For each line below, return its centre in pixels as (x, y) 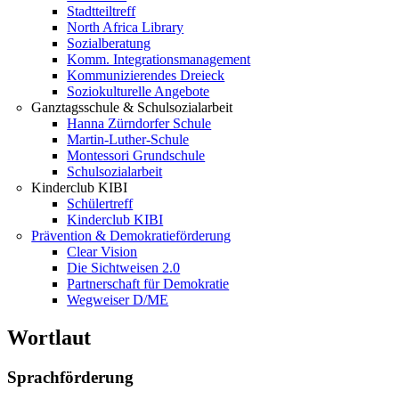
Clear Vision (102, 252)
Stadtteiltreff (102, 11)
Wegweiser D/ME (118, 300)
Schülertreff (100, 204)
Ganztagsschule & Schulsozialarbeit (132, 107)
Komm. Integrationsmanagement (159, 59)
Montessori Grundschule (136, 155)
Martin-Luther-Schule (128, 139)
